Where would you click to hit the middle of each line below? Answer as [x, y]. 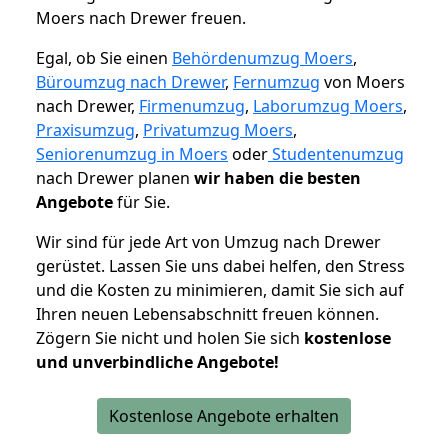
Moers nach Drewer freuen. [141, 18]
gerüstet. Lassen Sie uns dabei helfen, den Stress [220, 266]
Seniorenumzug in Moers [132, 154]
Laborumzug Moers [328, 106]
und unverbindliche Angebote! [157, 362]
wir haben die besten [277, 178]
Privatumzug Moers [218, 130]
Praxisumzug [85, 130]
